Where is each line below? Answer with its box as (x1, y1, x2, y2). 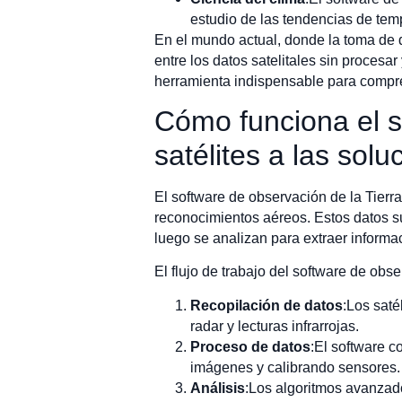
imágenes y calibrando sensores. (190, 359, 400, 375)
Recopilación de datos (190, 297, 343, 313)
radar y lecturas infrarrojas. (190, 318, 359, 334)
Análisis (190, 380, 245, 396)
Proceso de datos (190, 338, 310, 354)
